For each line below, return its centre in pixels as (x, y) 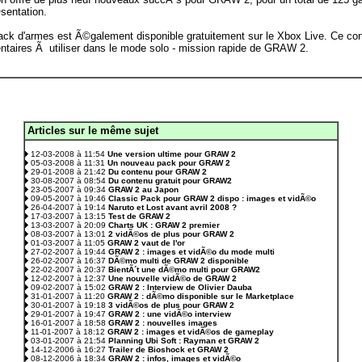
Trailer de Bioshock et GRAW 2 (168, 349)
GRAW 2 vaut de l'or (146, 243)
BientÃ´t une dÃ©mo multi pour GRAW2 (184, 269)
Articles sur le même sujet (93, 130)
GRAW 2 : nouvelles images (163, 323)
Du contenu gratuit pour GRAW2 (170, 181)
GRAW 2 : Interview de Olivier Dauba (180, 287)
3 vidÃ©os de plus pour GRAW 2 (171, 305)
